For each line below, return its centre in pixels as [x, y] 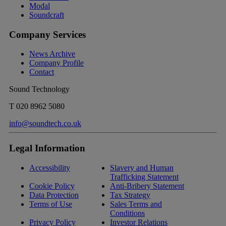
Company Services [47, 34]
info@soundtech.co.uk [45, 124]
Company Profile [56, 63]
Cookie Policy [52, 186]
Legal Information [47, 148]
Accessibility [50, 167]
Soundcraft [47, 15]
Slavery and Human [142, 167]
